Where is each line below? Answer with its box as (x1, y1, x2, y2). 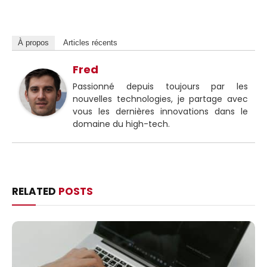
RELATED (12, 184, 58, 198)
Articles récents (63, 38, 117, 47)
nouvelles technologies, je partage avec (73, 92, 248, 105)
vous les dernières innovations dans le (73, 105, 248, 117)
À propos (18, 38, 49, 47)
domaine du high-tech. (73, 117, 170, 130)
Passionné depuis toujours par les (73, 80, 248, 92)
